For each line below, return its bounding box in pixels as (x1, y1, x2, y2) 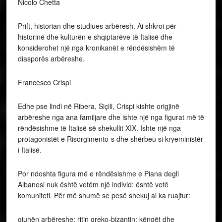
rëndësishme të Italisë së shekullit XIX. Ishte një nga (17, 122, 181, 133)
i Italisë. (17, 144, 42, 155)
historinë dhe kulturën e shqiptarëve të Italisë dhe (17, 31, 172, 42)
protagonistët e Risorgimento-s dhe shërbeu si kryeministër (17, 133, 203, 144)
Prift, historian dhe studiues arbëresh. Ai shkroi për (17, 20, 176, 31)
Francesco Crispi (17, 77, 71, 87)
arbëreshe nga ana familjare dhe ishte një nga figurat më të (17, 111, 204, 122)
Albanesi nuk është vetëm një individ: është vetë (17, 179, 168, 189)
